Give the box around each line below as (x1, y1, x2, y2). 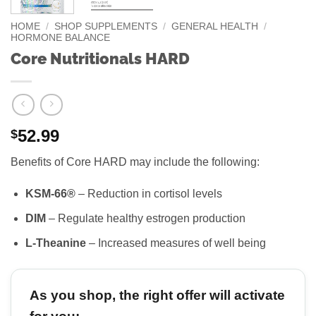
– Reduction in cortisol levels (75, 188, 222, 200)
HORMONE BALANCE (11, 32, 110, 44)
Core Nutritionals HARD (11, 49, 190, 68)
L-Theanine (25, 236, 86, 249)
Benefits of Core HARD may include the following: (11, 155, 260, 168)
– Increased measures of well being (85, 236, 266, 249)
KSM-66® (25, 188, 75, 200)
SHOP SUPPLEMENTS (54, 21, 158, 32)
